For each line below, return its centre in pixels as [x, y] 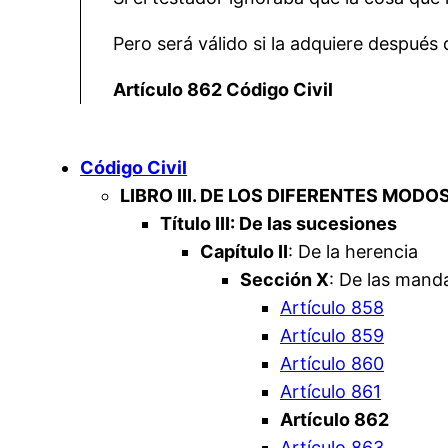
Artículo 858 [332, 308]
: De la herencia [353, 252]
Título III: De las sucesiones [278, 224]
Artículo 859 [332, 336]
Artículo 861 [330, 392]
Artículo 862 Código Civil [223, 90]
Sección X [284, 280]
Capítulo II [244, 252]
